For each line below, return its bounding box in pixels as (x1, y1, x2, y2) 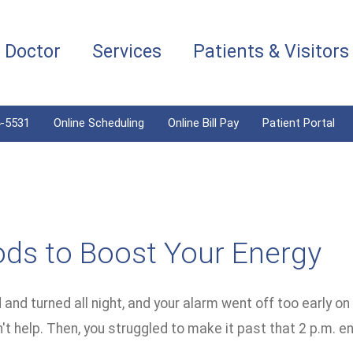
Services (92, 41, 162, 62)
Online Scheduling (54, 116, 144, 130)
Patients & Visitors (193, 41, 349, 62)
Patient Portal (262, 116, 335, 130)
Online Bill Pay (168, 116, 239, 130)
